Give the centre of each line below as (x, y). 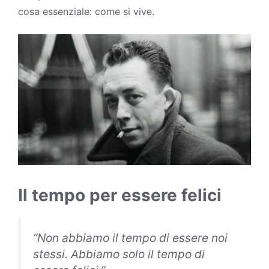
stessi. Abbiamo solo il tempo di (119, 254)
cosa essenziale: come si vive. (86, 11)
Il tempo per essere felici (120, 195)
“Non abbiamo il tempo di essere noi (130, 238)
